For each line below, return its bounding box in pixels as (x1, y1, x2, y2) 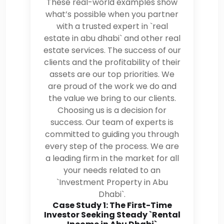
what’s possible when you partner (45, 8, 178, 20)
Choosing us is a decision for (57, 104, 166, 116)
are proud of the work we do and (47, 80, 176, 92)
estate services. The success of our (43, 44, 181, 56)
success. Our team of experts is (50, 116, 173, 128)
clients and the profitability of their (43, 56, 180, 68)
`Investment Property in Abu (56, 176, 168, 188)
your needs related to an (63, 164, 160, 176)
